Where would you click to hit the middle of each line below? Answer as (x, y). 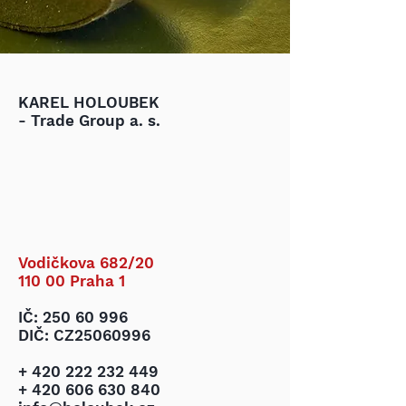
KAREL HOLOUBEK (89, 102)
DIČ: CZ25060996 (84, 335)
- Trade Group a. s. (89, 121)
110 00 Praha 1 (72, 281)
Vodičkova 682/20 (86, 263)
